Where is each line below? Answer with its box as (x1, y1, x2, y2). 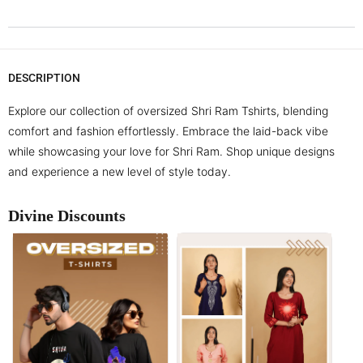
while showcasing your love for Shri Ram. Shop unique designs (8, 144, 335, 158)
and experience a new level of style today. (8, 164, 231, 178)
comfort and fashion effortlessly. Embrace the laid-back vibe (8, 124, 328, 138)
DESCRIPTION (8, 71, 80, 84)
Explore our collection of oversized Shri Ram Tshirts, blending (8, 104, 328, 117)
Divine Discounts (8, 207, 126, 224)
